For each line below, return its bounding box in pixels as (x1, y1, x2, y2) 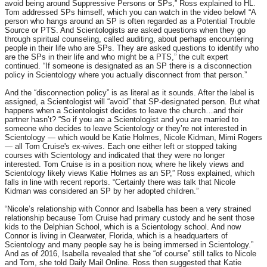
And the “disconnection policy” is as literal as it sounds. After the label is (5, 88, 254, 98)
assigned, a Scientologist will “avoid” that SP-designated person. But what (5, 97, 260, 107)
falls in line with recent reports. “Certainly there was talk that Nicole (5, 178, 235, 187)
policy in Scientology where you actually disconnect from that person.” (5, 70, 247, 80)
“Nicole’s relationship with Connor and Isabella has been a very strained (5, 204, 251, 214)
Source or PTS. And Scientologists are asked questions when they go (5, 26, 246, 35)
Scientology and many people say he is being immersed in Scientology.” (5, 240, 253, 250)
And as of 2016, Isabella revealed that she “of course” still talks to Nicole (5, 249, 256, 259)
